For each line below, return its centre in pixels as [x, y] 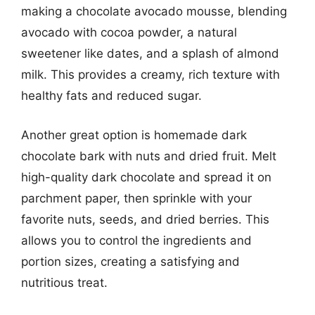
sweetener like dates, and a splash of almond [150, 53]
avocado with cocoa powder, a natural [129, 32]
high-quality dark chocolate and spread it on [146, 177]
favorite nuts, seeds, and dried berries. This [145, 219]
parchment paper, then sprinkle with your [136, 198]
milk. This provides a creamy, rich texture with [150, 75]
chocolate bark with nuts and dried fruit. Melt [149, 156]
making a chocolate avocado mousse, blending [154, 11]
